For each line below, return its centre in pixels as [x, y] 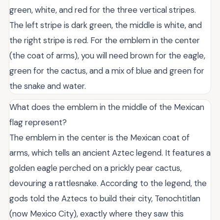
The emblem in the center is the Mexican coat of [99, 137]
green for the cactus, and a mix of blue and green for [107, 70]
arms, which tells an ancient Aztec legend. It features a [110, 152]
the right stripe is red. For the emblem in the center [105, 40]
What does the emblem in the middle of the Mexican [107, 107]
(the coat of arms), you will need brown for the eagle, [107, 55]
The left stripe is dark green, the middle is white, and [106, 25]
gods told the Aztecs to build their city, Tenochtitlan [105, 198]
